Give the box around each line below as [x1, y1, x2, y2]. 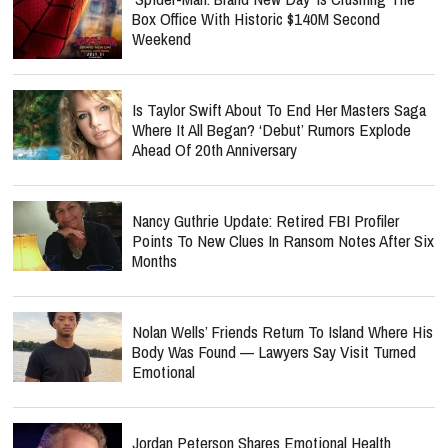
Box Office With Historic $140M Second [132, 7, 380, 30]
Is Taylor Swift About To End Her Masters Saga [132, 98, 426, 121]
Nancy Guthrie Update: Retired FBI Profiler [132, 209, 399, 232]
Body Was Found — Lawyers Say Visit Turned [132, 340, 416, 363]
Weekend [132, 27, 191, 50]
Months [132, 249, 177, 272]
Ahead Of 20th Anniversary [132, 138, 297, 161]
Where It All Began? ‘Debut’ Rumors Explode [132, 118, 411, 141]
